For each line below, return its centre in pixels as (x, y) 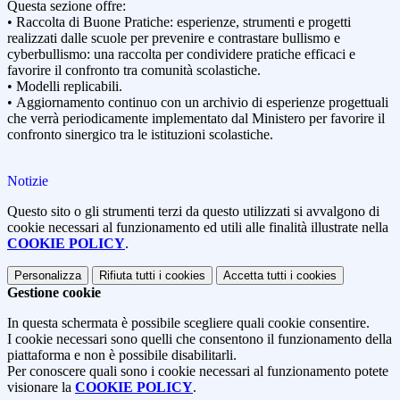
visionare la (41, 387)
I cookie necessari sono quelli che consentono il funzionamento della (200, 339)
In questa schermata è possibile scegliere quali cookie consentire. (188, 323)
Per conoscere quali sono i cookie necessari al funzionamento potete (198, 371)
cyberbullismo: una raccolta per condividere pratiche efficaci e (181, 54)
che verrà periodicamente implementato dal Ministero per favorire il (196, 119)
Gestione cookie (54, 293)
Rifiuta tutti (127, 276)
